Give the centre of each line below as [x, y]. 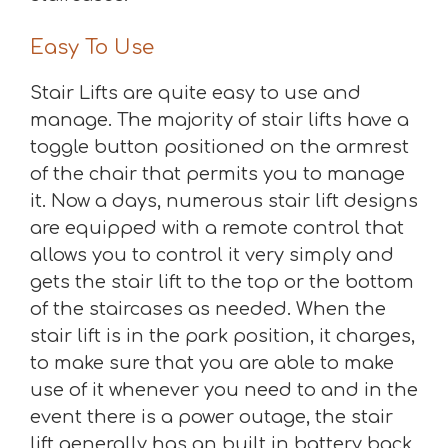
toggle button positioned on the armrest [219, 147]
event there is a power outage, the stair [211, 417]
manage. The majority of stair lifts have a [219, 120]
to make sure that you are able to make [212, 363]
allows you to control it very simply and [212, 255]
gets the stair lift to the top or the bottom [222, 282]
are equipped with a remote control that [217, 228]
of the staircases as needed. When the [208, 309]
